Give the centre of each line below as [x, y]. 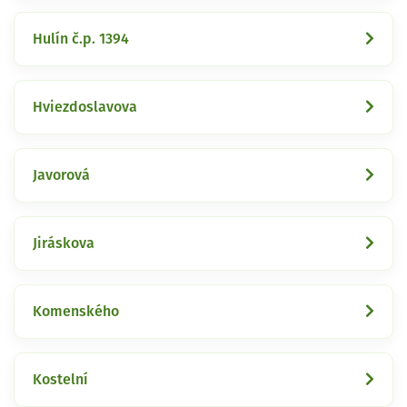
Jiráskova [64, 243]
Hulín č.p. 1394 [81, 39]
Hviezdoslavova [85, 107]
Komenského [76, 311]
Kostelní [60, 379]
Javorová [61, 175]
